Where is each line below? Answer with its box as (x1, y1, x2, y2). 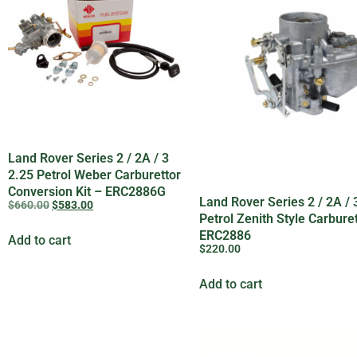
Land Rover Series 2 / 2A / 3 (8, 150, 169, 166)
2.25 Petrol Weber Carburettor (8, 167, 181, 182)
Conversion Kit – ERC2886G (8, 183, 166, 199)
